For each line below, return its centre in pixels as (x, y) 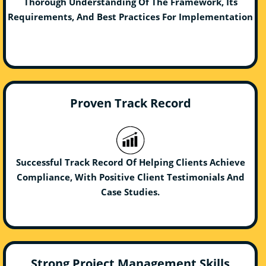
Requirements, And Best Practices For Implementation (131, 16)
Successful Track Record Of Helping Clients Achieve (130, 162)
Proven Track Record (130, 103)
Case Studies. (131, 191)
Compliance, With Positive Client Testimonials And (130, 177)
